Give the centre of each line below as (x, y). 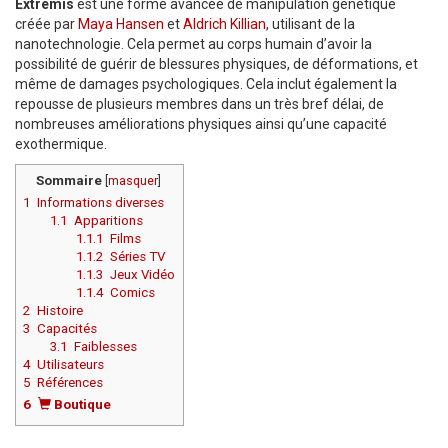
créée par (46, 24)
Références (70, 383)
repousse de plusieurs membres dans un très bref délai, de (199, 104)
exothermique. (61, 144)
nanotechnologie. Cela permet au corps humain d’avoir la (193, 44)
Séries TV (138, 257)
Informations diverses (100, 203)
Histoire (60, 311)
